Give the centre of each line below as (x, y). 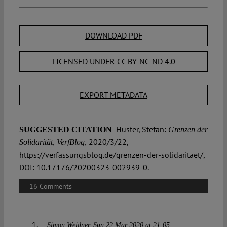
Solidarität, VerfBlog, (53, 142)
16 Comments (50, 187)
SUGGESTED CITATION (66, 130)
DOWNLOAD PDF (113, 36)
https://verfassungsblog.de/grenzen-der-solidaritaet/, (112, 155)
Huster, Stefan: (140, 129)
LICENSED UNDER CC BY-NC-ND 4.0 (113, 62)
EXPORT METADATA (113, 95)
